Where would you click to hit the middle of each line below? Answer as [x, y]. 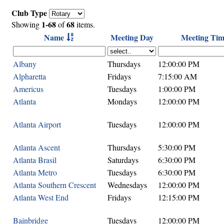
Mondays [122, 101]
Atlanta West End [41, 197]
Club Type [29, 12]
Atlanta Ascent [36, 147]
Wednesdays [127, 184]
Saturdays [123, 159]
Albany [25, 63]
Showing [26, 24]
